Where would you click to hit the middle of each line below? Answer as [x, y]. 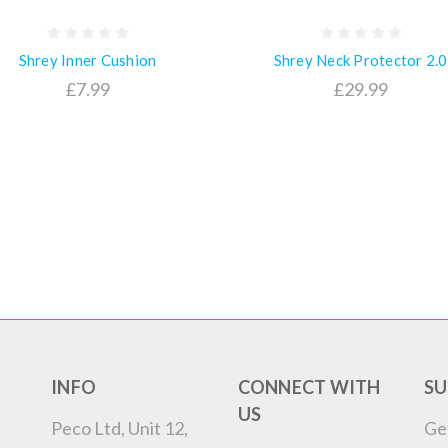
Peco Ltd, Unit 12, [119, 427]
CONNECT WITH [309, 386]
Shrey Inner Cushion [87, 59]
